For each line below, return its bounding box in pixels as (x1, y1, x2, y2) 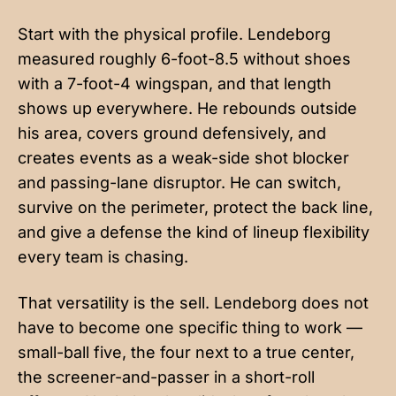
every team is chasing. (18, 247, 188, 266)
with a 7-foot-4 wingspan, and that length (18, 73, 331, 93)
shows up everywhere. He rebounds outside (18, 98, 357, 118)
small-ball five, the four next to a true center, (18, 342, 354, 362)
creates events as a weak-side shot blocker (18, 148, 349, 167)
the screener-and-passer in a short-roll (18, 367, 315, 386)
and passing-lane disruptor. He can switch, (18, 172, 341, 192)
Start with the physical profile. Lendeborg (18, 24, 331, 43)
